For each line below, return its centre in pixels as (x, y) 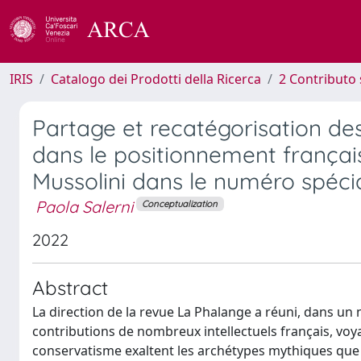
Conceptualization (180, 203)
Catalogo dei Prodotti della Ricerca (156, 79)
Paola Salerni (84, 207)
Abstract (70, 287)
